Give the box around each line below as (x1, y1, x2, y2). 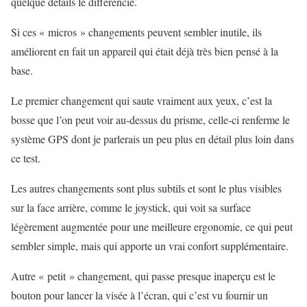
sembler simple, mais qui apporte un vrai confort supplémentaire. (11, 238, 288, 253)
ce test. (11, 150, 40, 165)
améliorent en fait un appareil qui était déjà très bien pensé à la (11, 43, 278, 58)
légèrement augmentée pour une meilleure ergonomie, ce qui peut (11, 219, 293, 234)
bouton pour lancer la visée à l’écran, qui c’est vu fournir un (11, 287, 268, 302)
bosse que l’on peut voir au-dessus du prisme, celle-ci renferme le (11, 112, 290, 127)
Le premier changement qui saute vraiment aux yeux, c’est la (11, 93, 272, 108)
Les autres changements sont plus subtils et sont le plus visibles (11, 180, 282, 195)
